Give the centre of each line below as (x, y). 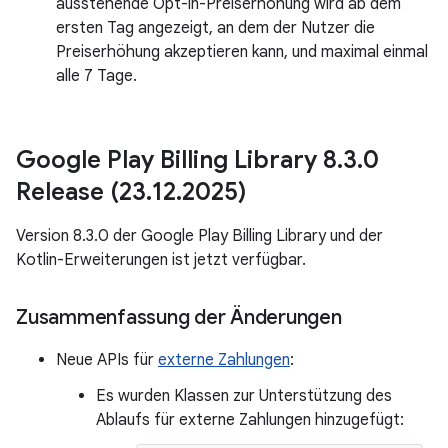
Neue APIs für (107, 360)
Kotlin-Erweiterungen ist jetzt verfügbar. (161, 260)
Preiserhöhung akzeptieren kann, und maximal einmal (242, 52)
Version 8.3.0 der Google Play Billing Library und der (199, 236)
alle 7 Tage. (96, 76)
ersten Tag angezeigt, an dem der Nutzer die (215, 28)
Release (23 (81, 192)
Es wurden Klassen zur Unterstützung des (244, 396)
